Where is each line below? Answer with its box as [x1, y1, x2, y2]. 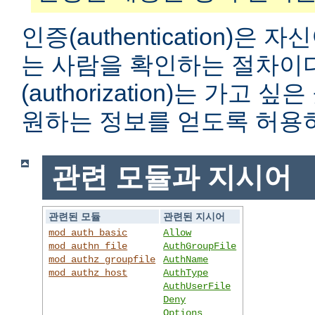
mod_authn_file [49, 240, 128, 252]
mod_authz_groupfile [49, 253, 156, 265]
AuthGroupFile [163, 240, 237, 252]
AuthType [163, 266, 209, 278]
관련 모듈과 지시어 [51, 162, 292, 193]
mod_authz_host [49, 266, 128, 278]
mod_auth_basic [49, 226, 128, 238]
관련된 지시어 [163, 210, 226, 222]
